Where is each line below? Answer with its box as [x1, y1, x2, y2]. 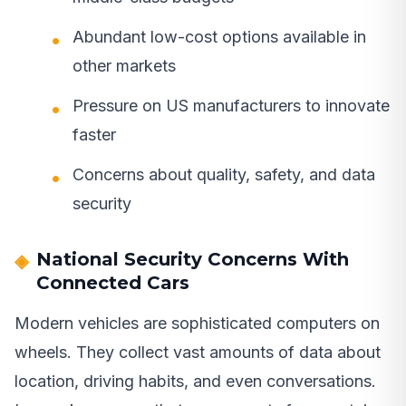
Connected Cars [36, 271, 189, 294]
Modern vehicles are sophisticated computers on [14, 313, 380, 333]
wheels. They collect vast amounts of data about [14, 342, 381, 362]
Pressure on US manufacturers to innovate [72, 95, 390, 115]
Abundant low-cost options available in [72, 26, 366, 46]
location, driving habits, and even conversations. [14, 371, 376, 391]
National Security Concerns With [36, 247, 349, 270]
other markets [72, 55, 176, 75]
